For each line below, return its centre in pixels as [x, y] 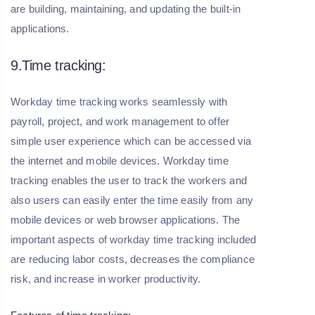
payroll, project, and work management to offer [120, 121]
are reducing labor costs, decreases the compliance [133, 259]
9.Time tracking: [58, 65]
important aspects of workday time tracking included [134, 239]
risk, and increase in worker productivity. [107, 278]
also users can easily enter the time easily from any [132, 200]
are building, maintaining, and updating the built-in [126, 8]
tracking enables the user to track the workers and [129, 180]
